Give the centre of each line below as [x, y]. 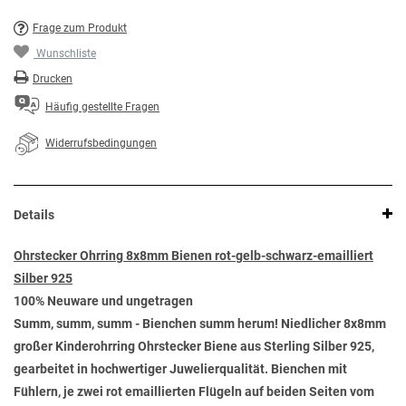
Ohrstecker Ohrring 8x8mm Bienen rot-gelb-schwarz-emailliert [193, 256]
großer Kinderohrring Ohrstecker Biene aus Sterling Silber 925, [194, 347]
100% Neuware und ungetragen [103, 301]
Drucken [53, 79]
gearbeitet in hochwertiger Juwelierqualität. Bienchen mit [180, 369]
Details [34, 215]
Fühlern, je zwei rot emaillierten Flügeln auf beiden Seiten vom [194, 392]
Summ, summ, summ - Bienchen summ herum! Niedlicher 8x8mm [200, 324]
